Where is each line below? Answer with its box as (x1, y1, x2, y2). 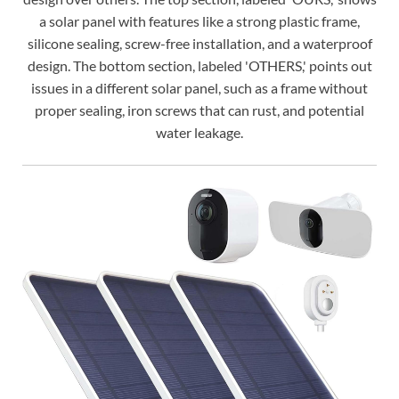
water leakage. (156, 123, 243, 141)
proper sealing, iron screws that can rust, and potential (35, 101, 364, 118)
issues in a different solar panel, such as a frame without (31, 78, 368, 96)
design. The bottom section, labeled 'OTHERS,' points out (27, 56, 372, 74)
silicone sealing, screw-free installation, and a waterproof (27, 34, 372, 52)
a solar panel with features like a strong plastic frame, (39, 12, 360, 29)
